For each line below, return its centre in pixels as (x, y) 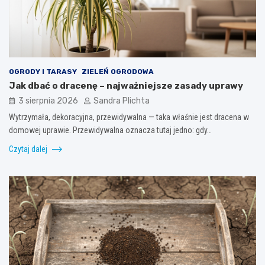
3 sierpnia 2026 (48, 101)
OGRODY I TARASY (43, 71)
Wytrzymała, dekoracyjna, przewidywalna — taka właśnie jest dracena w (129, 117)
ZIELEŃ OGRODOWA (118, 71)
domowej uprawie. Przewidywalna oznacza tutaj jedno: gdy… (110, 130)
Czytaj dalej (29, 149)
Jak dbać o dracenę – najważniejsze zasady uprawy (126, 85)
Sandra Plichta (122, 101)
